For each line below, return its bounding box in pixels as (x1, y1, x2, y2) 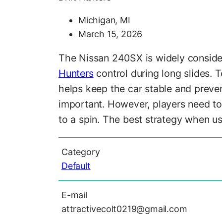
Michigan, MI (78, 14, 130, 25)
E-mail (61, 189, 87, 200)
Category (61, 146, 100, 157)
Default (61, 160, 91, 171)
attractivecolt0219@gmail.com (61, 203, 187, 214)
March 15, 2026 (78, 28, 143, 39)
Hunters (58, 67, 94, 80)
